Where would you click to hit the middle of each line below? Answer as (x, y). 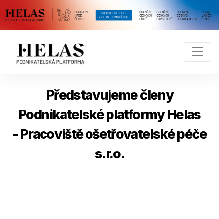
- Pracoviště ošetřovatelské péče (109, 134)
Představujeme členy (109, 95)
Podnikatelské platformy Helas (109, 114)
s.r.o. (109, 153)
